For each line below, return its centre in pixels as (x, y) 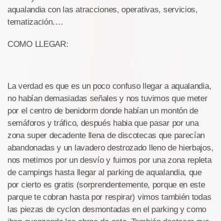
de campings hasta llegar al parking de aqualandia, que (105, 173)
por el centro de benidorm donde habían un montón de (103, 111)
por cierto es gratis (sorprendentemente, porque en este (106, 185)
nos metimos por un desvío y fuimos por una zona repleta (110, 160)
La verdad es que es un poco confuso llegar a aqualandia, (110, 86)
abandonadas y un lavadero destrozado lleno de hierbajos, (110, 148)
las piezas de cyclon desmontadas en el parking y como (107, 210)
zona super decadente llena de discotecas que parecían (106, 136)
